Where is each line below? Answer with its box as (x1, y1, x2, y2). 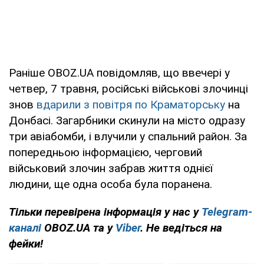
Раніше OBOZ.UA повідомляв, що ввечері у (9, 66, 230, 80)
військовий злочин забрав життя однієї (9, 161, 213, 176)
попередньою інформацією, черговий (9, 146, 202, 160)
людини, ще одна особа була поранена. (9, 177, 212, 192)
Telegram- (202, 205, 252, 219)
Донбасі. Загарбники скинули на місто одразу (9, 114, 245, 128)
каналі (9, 221, 41, 235)
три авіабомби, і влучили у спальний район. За (9, 130, 247, 144)
